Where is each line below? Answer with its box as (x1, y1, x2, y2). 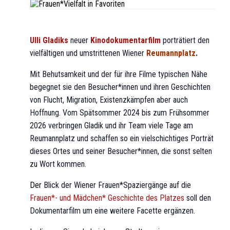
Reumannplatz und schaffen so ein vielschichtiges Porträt (30, 133, 214, 143)
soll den (184, 193, 211, 203)
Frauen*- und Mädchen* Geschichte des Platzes (30, 193, 184, 203)
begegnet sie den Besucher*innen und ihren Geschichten (30, 82, 210, 92)
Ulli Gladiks (30, 35, 68, 45)
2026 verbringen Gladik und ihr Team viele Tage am (30, 120, 193, 130)
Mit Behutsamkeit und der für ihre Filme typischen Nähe (30, 69, 207, 79)
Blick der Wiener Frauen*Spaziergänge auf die (44, 180, 191, 190)
